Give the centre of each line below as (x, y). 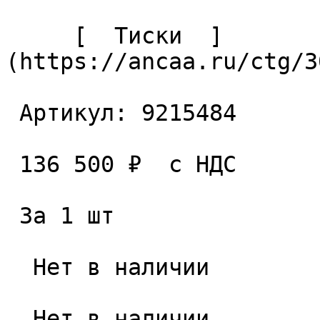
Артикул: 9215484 (12, 113)
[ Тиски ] (40, 36)
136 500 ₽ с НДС (12, 164)
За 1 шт (12, 216)
